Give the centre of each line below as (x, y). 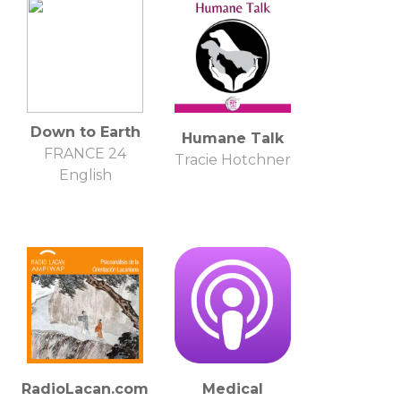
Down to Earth (85, 132)
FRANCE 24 (85, 153)
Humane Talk (233, 138)
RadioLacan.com (85, 388)
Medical (233, 388)
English (85, 175)
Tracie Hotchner (233, 159)
